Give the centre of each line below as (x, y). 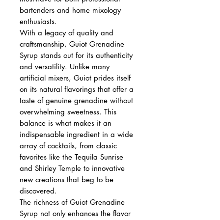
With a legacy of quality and (67, 32)
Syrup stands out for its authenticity (76, 55)
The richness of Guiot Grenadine (72, 202)
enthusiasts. (38, 21)
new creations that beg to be (67, 179)
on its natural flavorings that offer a (77, 89)
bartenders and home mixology (70, 10)
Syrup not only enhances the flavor (75, 213)
